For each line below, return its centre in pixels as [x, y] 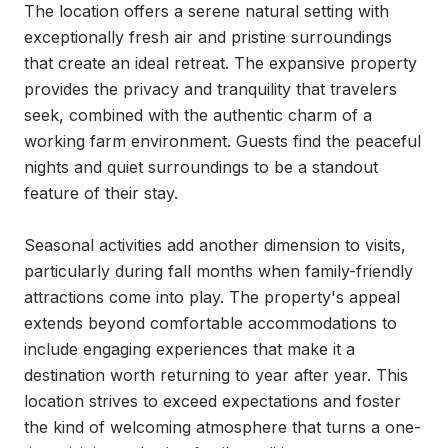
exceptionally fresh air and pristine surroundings [208, 37]
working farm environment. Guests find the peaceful [222, 141]
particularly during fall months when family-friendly [218, 271]
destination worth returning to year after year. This [216, 375]
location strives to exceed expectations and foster [212, 401]
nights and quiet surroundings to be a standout [201, 167]
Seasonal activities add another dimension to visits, [215, 245]
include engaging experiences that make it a [189, 349]
